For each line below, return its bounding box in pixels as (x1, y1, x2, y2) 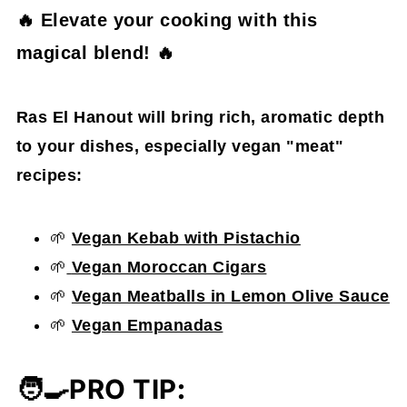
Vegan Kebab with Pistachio (71, 229, 301, 248)
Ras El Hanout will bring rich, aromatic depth (15, 108, 385, 127)
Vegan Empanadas (71, 316, 223, 335)
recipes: (15, 166, 83, 185)
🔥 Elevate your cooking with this (15, 10, 318, 31)
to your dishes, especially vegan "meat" (15, 137, 344, 156)
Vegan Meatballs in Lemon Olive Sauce (71, 287, 390, 306)
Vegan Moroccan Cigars (71, 258, 267, 277)
